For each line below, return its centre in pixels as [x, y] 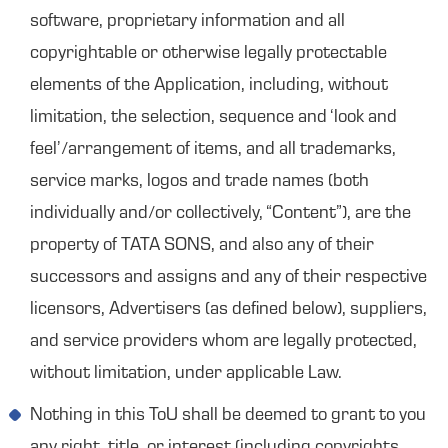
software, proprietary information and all [187, 22]
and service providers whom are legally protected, [223, 342]
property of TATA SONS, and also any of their [202, 246]
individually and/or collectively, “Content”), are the [220, 214]
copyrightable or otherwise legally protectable [208, 54]
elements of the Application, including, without [209, 86]
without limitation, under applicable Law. [186, 374]
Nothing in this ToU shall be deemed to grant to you [228, 416]
